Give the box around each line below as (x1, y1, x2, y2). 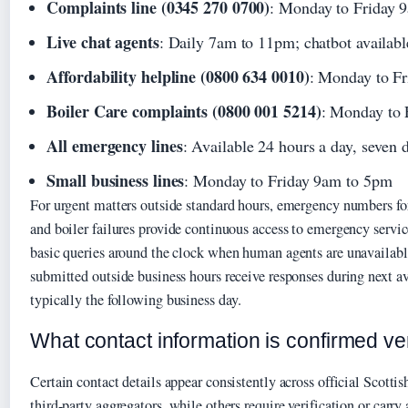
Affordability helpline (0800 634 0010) (46, 65, 310, 89)
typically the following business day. (30, 290, 242, 311)
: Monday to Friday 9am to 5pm (184, 169, 393, 192)
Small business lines (46, 168, 185, 193)
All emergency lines (46, 134, 183, 158)
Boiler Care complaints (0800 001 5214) (46, 99, 321, 124)
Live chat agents (46, 30, 159, 55)
